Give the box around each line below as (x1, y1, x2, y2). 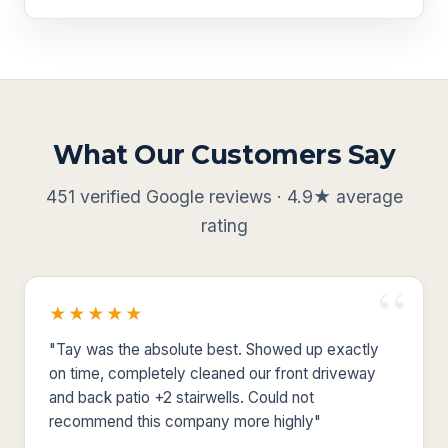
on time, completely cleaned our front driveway (49, 363, 376, 383)
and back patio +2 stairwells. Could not (49, 387, 314, 407)
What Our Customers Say (52, 137, 396, 171)
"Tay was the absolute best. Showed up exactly (49, 339, 379, 359)
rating (200, 214, 248, 236)
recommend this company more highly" (49, 411, 321, 431)
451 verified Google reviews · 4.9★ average (45, 185, 403, 207)
